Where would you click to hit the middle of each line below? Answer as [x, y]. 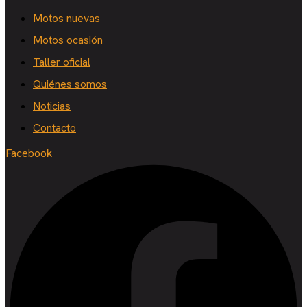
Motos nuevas [66, 18]
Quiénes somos [70, 84]
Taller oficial [62, 62]
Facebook [29, 153]
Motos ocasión [68, 40]
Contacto [54, 127]
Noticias [52, 106]
